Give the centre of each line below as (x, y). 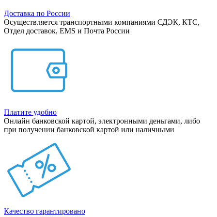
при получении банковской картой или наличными (89, 129)
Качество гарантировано (45, 211)
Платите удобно (30, 112)
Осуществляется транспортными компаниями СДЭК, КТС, (102, 22)
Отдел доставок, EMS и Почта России (67, 31)
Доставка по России (37, 13)
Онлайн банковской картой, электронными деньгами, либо (102, 121)
